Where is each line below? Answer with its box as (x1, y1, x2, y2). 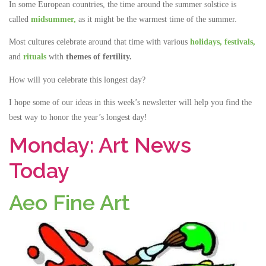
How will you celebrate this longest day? (9, 75, 145, 84)
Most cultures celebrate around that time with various (9, 37, 190, 47)
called (9, 15, 31, 24)
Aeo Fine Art (9, 189, 130, 215)
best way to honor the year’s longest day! (9, 112, 147, 122)
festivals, (224, 37, 255, 47)
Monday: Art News (9, 132, 191, 157)
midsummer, (31, 15, 76, 24)
